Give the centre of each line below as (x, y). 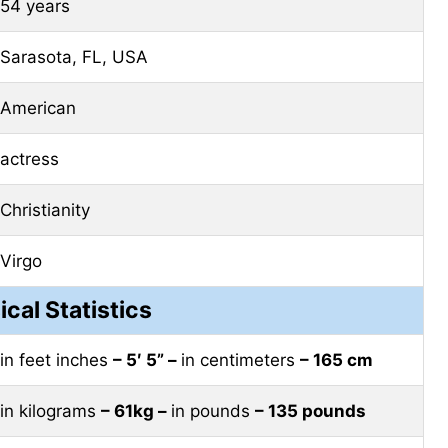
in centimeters (240, 359)
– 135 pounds (310, 410)
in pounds (213, 410)
